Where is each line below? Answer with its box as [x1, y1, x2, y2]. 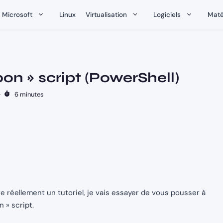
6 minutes [10, 90, 44, 99]
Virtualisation [85, 10, 127, 19]
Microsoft [2, 10, 32, 19]
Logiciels [153, 10, 181, 19]
